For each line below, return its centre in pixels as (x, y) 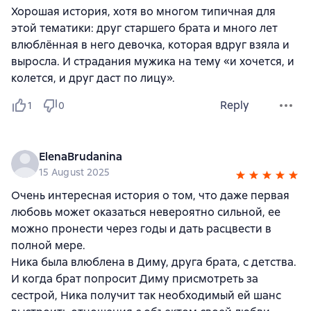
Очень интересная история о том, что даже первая (150, 196)
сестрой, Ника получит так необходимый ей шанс (146, 296)
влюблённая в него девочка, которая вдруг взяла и (150, 45)
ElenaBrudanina (81, 157)
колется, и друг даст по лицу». (93, 78)
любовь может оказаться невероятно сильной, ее (146, 212)
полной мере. (48, 246)
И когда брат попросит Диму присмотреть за (135, 279)
